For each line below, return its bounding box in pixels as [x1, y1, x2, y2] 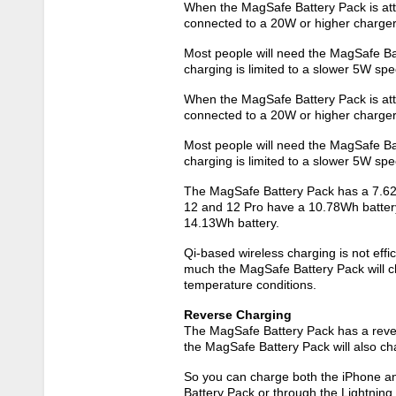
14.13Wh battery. [184, 216, 279, 231]
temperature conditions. [184, 278, 316, 293]
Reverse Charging [184, 308, 292, 323]
